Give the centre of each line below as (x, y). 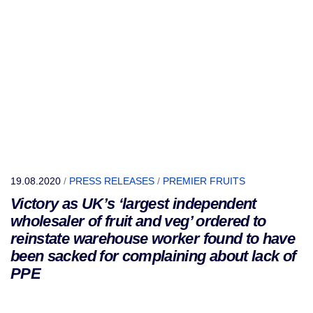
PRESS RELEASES (112, 181)
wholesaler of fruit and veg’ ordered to (138, 221)
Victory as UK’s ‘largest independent (133, 204)
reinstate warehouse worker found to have (153, 239)
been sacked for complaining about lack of (153, 256)
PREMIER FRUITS (204, 181)
